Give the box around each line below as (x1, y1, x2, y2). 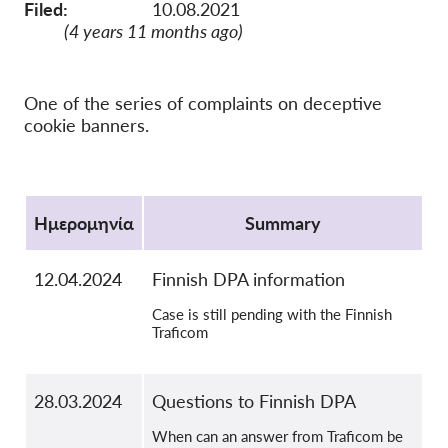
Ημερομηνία (34, 212, 134, 235)
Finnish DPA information (152, 268, 345, 291)
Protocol (24, 178, 92, 201)
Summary (245, 212, 321, 235)
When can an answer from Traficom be (152, 427, 403, 446)
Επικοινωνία (176, 80, 253, 97)
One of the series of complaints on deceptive (24, 92, 382, 115)
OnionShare (176, 12, 249, 29)
